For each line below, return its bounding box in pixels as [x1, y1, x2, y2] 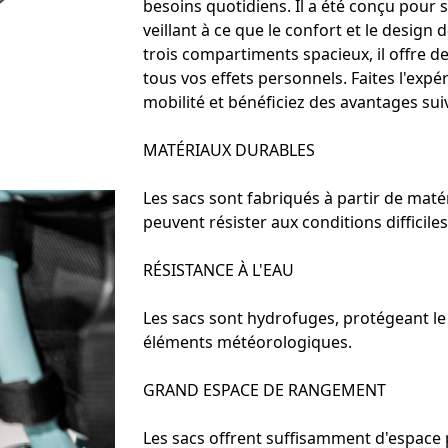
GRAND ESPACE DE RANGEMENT [143, 379, 386, 401]
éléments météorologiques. [143, 331, 352, 353]
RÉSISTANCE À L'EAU [143, 259, 294, 281]
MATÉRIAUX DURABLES [143, 139, 315, 161]
